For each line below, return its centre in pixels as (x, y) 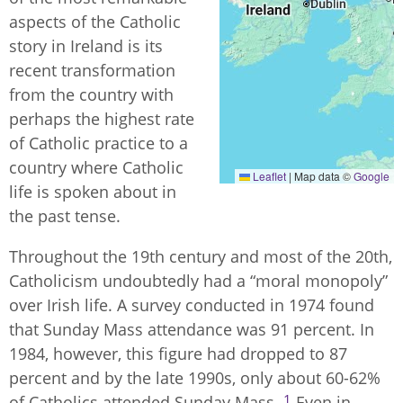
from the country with (91, 95)
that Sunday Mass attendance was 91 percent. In (192, 330)
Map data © (322, 176)
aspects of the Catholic (95, 22)
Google (372, 176)
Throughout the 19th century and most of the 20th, (201, 257)
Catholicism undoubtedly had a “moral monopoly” (198, 281)
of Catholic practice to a (99, 143)
